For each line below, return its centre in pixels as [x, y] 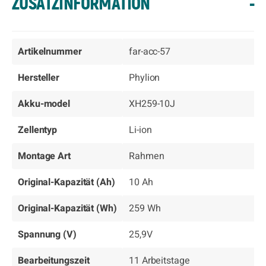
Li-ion [140, 130]
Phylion [145, 78]
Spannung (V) [47, 235]
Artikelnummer [50, 52]
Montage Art [44, 156]
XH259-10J [152, 104]
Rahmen [147, 156]
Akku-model [44, 104]
